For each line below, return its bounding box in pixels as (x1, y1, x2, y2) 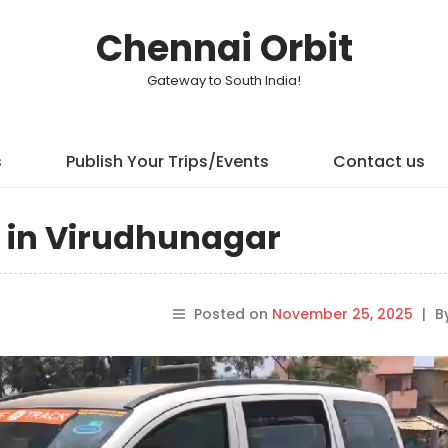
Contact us (332, 150, 425, 173)
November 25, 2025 (271, 304, 413, 324)
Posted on (193, 304, 272, 324)
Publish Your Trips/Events (65, 150, 269, 173)
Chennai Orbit (95, 23, 353, 74)
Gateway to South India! (147, 71, 301, 90)
